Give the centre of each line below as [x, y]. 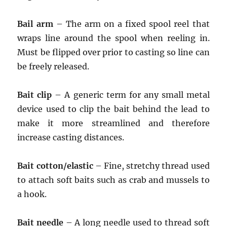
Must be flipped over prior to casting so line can [113, 52]
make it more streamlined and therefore [113, 123]
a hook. [32, 194]
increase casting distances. [71, 137]
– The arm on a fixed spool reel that [131, 24]
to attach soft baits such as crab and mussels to [113, 180]
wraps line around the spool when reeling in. [113, 38]
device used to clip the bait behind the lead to [113, 109]
